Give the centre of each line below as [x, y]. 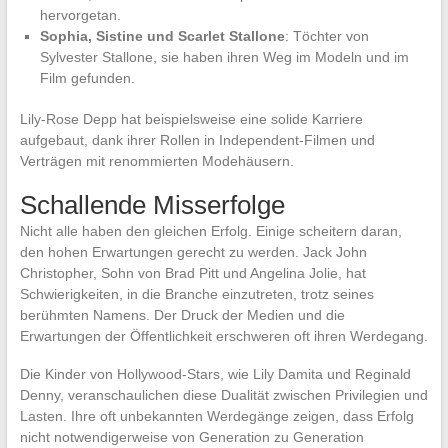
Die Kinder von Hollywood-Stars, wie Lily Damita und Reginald [215, 374]
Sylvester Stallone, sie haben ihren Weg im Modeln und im [224, 57]
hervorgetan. [80, 15]
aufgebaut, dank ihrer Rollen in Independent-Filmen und [197, 140]
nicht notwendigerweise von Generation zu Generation [191, 437]
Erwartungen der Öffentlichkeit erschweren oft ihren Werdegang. [223, 336]
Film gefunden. [87, 78]
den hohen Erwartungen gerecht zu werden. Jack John [193, 252]
